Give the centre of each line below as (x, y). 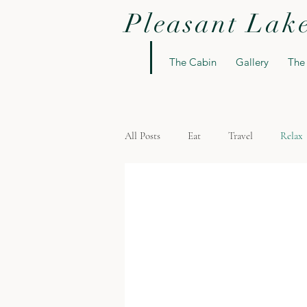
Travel (241, 135)
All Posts (143, 135)
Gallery (252, 62)
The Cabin (193, 62)
